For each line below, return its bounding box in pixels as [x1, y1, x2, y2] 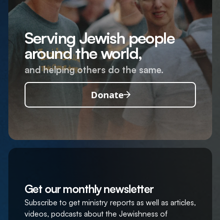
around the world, [24, 43, 142, 63]
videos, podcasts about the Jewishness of [24, 209, 167, 219]
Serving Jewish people [24, 28, 174, 48]
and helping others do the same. [24, 63, 164, 75]
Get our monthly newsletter [24, 182, 154, 196]
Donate [90, 88, 124, 101]
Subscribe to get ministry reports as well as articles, [24, 197, 196, 208]
